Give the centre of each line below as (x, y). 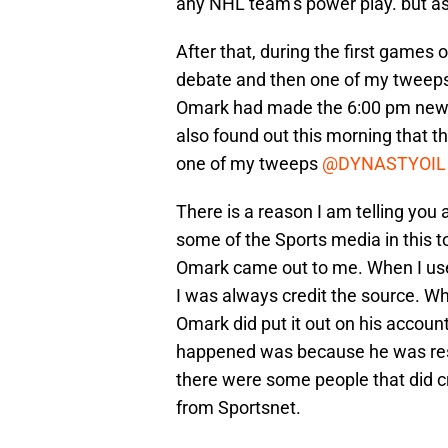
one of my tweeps (249, 164)
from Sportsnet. (238, 408)
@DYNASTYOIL (384, 164)
